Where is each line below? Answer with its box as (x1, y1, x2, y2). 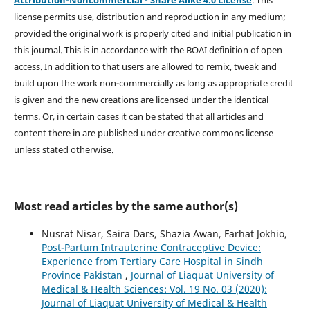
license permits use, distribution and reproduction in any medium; (13, 10, 286, 23)
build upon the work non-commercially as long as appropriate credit (13, 76, 293, 89)
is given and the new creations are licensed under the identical (13, 93, 268, 106)
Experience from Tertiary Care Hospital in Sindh (41, 254, 263, 268)
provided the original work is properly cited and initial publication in (13, 26, 291, 39)
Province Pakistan (41, 268, 125, 282)
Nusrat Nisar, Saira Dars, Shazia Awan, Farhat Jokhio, (41, 226, 287, 240)
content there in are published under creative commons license (13, 126, 273, 139)
